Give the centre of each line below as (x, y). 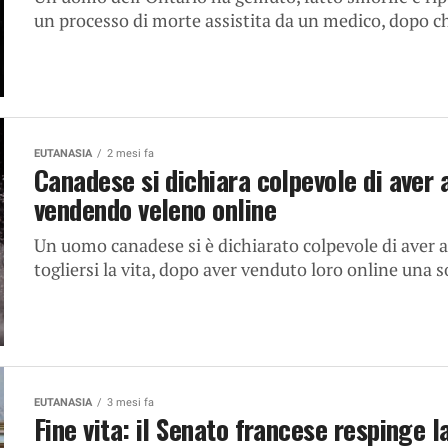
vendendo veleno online (155, 208)
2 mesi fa (130, 153)
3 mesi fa (130, 402)
